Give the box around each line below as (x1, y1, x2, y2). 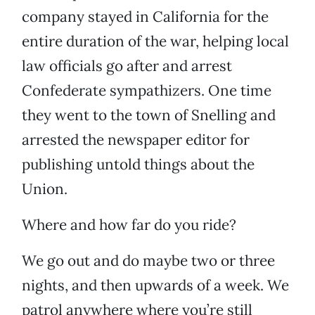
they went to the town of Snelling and (22, 105, 276, 125)
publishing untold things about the (22, 155, 255, 174)
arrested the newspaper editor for (22, 130, 250, 150)
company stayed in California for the (22, 7, 269, 27)
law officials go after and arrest (22, 56, 232, 76)
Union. (22, 179, 67, 199)
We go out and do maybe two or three (22, 251, 275, 271)
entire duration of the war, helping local (22, 32, 289, 51)
